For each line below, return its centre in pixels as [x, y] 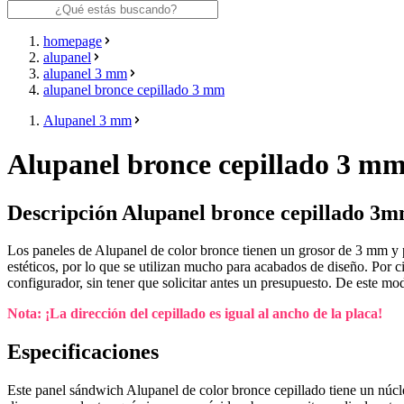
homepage [73, 41]
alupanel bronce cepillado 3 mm [134, 89]
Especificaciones [83, 352]
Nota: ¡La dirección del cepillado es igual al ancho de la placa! [195, 314]
